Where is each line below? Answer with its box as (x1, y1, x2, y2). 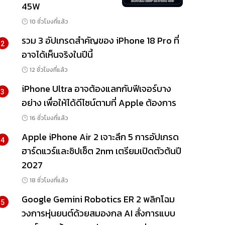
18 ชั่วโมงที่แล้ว (29, 176, 68, 185)
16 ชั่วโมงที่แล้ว (29, 114, 68, 123)
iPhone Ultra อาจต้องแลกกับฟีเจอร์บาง (21, 82, 171, 96)
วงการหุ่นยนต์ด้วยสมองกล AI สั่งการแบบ (21, 206, 175, 220)
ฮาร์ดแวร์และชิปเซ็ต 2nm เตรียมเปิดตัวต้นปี (21, 144, 181, 158)
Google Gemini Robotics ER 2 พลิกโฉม (21, 192, 175, 206)
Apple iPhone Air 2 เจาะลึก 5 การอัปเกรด (21, 130, 179, 144)
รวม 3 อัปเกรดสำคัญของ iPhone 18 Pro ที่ (21, 34, 179, 48)
